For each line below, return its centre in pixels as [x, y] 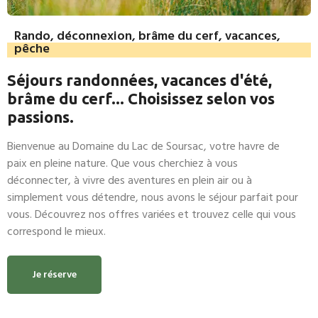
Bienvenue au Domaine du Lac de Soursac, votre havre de [143, 146]
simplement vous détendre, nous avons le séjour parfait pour [153, 197]
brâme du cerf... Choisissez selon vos [141, 98]
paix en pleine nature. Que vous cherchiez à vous [122, 163]
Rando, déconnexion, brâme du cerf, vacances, [147, 35]
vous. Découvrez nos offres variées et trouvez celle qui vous [152, 214]
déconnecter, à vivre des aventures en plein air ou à [130, 180]
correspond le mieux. [56, 231]
